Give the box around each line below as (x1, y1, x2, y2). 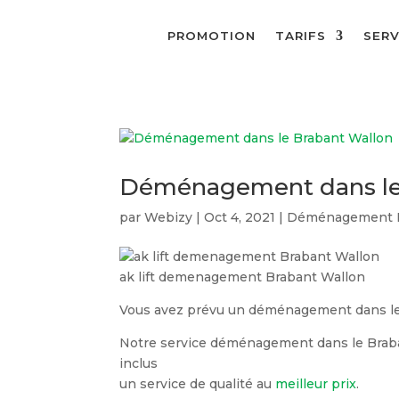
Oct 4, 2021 (204, 209, 276, 225)
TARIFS (275, 28, 327, 43)
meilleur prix (275, 376, 357, 392)
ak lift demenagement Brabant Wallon (119, 269, 366, 285)
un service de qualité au (119, 376, 276, 392)
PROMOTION (167, 28, 256, 43)
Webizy (144, 209, 193, 225)
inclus (119, 355, 159, 371)
